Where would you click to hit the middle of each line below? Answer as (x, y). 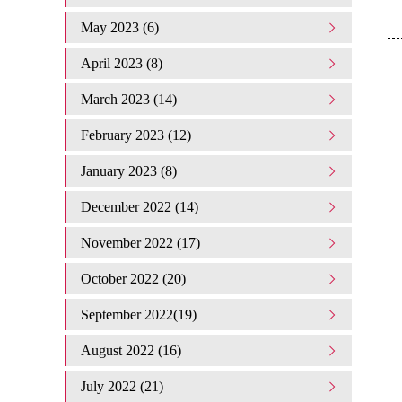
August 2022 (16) (131, 350)
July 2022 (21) (122, 386)
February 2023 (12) (136, 135)
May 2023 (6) (120, 27)
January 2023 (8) (129, 171)
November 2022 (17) (140, 243)
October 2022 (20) (133, 279)
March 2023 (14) (129, 99)
